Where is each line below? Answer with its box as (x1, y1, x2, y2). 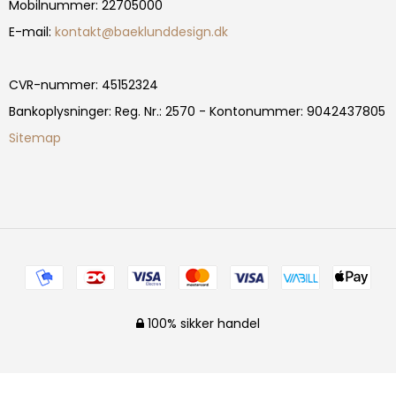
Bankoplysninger (9, 103, 109, 121)
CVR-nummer (9, 76, 95, 95)
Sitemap (9, 129, 61, 148)
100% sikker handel (144, 315, 260, 333)
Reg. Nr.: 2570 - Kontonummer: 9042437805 (111, 103, 385, 121)
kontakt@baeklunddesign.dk (55, 23, 228, 42)
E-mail (9, 23, 49, 42)
